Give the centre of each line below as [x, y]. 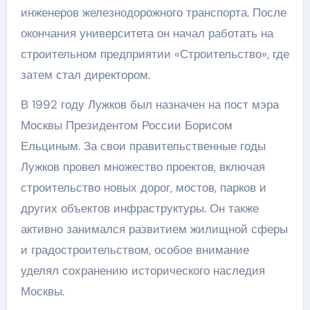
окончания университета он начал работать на [147, 33]
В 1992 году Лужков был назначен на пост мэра [149, 104]
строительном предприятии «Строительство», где [155, 54]
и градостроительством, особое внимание [135, 250]
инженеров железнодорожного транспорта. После [153, 12]
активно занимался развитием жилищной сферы [154, 229]
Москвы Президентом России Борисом [126, 125]
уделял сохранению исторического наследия [143, 271]
